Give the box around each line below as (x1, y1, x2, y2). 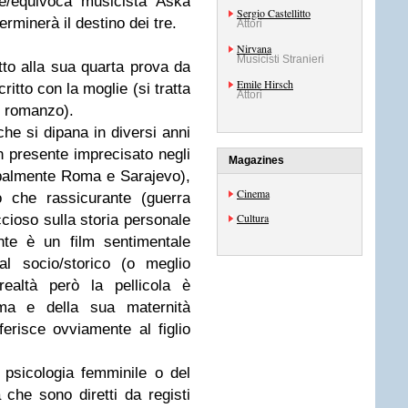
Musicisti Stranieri (237, 53, 324, 66)
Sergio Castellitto (237, 5, 311, 20)
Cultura (237, 210, 269, 225)
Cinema (237, 186, 270, 200)
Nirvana (237, 41, 271, 56)
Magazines (229, 154, 284, 167)
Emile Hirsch (237, 76, 293, 91)
